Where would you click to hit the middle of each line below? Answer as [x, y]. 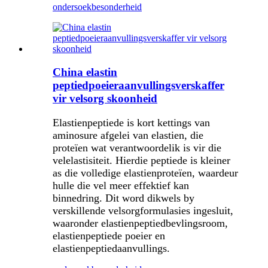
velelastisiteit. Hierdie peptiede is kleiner [141, 160]
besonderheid [117, 7]
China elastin [85, 72]
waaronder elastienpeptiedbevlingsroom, [140, 223]
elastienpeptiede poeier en [109, 235]
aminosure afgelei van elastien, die [128, 135]
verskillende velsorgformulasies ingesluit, [143, 210]
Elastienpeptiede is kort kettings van [131, 122]
